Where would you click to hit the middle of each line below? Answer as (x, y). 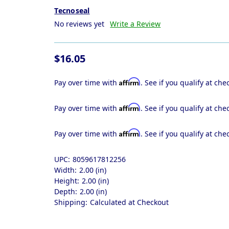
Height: (67, 180)
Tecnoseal (72, 10)
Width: (66, 170)
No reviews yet (79, 24)
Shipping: (71, 202)
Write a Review (135, 24)
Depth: (66, 191)
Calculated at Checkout (130, 202)
